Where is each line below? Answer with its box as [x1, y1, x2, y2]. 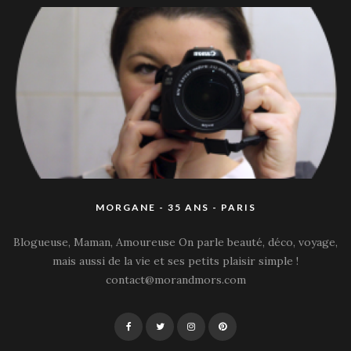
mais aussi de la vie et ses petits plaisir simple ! [52, 254, 299, 269]
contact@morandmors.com [105, 273, 246, 288]
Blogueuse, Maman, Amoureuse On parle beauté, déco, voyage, [13, 235, 338, 250]
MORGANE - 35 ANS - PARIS [95, 201, 256, 214]
